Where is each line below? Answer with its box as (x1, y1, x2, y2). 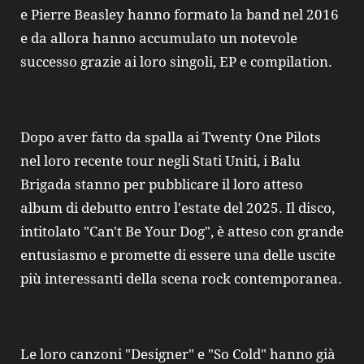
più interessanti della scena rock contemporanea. (20, 270, 342, 287)
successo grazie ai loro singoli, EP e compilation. (20, 54, 332, 71)
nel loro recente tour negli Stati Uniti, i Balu (20, 152, 301, 169)
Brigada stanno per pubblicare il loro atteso (20, 175, 303, 193)
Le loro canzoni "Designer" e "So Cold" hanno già (20, 345, 336, 362)
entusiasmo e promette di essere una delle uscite (20, 246, 336, 263)
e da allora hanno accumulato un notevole (20, 30, 297, 47)
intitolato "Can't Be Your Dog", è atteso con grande (20, 223, 344, 240)
